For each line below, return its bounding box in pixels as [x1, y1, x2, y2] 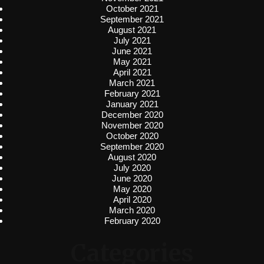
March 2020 [109, 204, 155, 215]
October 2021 [105, 3, 159, 14]
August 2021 [108, 24, 156, 35]
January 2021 [105, 98, 159, 109]
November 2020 [101, 120, 163, 130]
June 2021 [112, 45, 152, 56]
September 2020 [100, 141, 164, 151]
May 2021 [113, 56, 151, 67]
